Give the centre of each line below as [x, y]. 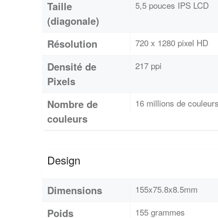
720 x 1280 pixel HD [172, 42]
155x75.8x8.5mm [166, 189]
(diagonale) [73, 20]
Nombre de [73, 104]
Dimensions [75, 190]
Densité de [72, 66]
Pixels [61, 81]
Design [64, 160]
